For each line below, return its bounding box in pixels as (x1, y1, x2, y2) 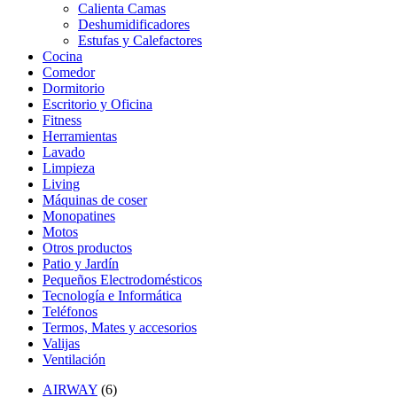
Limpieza (43, 160, 95, 176)
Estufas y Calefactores (78, 33, 202, 49)
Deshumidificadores (78, 17, 190, 33)
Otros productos (43, 240, 132, 256)
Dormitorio (43, 81, 105, 97)
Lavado (43, 144, 85, 160)
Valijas (43, 336, 80, 352)
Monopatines (43, 208, 115, 224)
